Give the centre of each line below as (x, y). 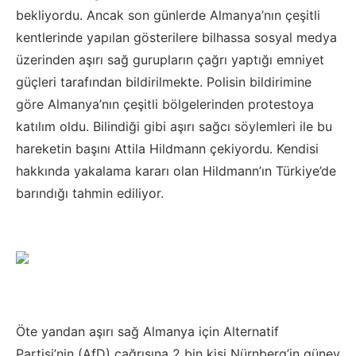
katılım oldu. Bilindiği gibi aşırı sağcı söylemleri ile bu (174, 127)
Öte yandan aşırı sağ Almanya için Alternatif (147, 332)
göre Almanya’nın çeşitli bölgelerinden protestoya (165, 104)
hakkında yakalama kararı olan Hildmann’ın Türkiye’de (176, 171)
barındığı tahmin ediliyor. (90, 193)
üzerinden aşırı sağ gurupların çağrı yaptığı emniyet (170, 60)
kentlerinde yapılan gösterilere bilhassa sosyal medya (176, 38)
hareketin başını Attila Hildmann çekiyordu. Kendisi (167, 149)
